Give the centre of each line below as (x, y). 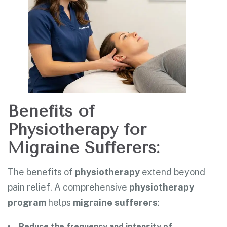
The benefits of (41, 172)
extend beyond (173, 172)
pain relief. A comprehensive (68, 187)
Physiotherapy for (77, 130)
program (27, 203)
